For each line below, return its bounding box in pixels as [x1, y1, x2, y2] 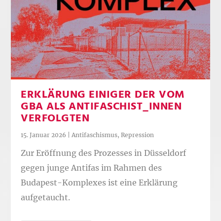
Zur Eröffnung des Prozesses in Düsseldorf [21, 147, 186, 158]
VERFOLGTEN [21, 110, 90, 127]
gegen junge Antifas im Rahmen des [21, 162, 162, 173]
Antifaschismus [72, 131, 118, 139]
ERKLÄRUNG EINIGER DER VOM [21, 86, 185, 104]
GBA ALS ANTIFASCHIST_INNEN [21, 98, 182, 115]
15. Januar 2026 [21, 131, 67, 139]
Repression [121, 131, 154, 139]
